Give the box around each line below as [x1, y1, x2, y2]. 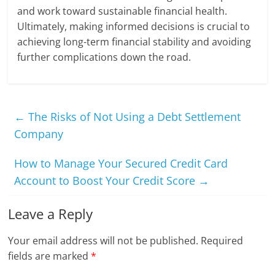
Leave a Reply [8, 204, 93, 223]
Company [14, 126, 64, 142]
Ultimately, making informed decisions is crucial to [17, 20, 250, 34]
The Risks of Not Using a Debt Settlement [25, 109, 241, 125]
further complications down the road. [17, 50, 192, 64]
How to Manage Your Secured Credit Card [14, 156, 228, 171]
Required [201, 234, 244, 248]
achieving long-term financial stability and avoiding [17, 35, 252, 49]
